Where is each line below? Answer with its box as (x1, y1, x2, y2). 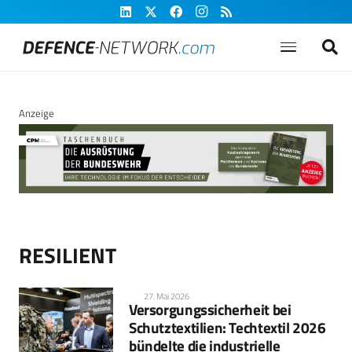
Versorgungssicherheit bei (129, 298, 291, 321)
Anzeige (19, 105, 54, 121)
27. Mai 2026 (144, 290, 190, 303)
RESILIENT (19, 239, 116, 272)
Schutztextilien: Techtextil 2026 (129, 316, 326, 339)
